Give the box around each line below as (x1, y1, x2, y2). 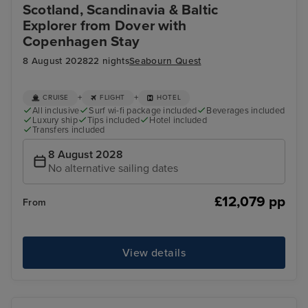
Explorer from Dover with (23, 17, 186, 35)
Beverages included (206, 104, 285, 116)
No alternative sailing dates (48, 162, 178, 176)
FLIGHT (100, 93, 125, 102)
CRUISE (43, 93, 69, 102)
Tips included (87, 114, 140, 126)
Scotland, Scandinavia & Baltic (23, 1, 219, 19)
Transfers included (32, 124, 105, 135)
